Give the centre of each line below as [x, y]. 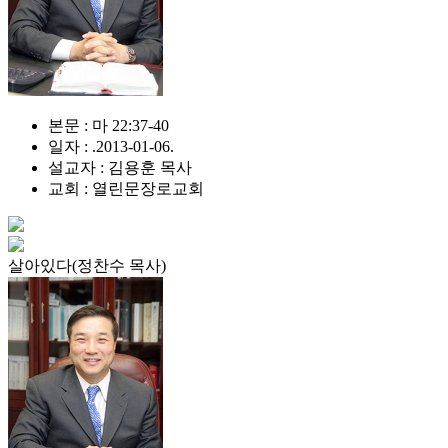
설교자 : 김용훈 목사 [120, 167]
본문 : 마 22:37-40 [108, 125]
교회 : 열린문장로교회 [126, 188]
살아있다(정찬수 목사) [87, 265]
